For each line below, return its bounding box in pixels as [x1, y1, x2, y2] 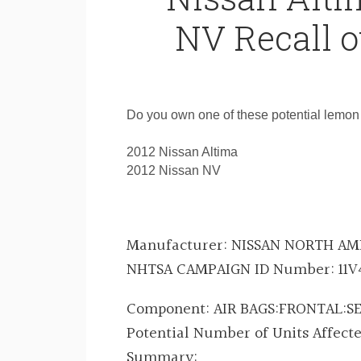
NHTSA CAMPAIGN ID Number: [127, 256, 338, 283]
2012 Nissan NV [127, 164, 221, 178]
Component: [127, 297, 214, 323]
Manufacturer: [127, 232, 231, 259]
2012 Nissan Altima [127, 145, 238, 160]
